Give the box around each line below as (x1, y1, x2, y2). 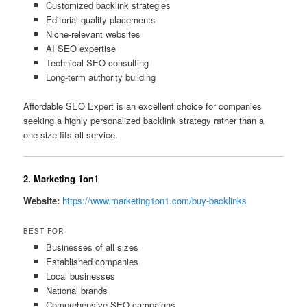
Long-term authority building (45, 71, 156, 84)
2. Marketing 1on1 (23, 172, 99, 186)
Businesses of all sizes (45, 241, 138, 254)
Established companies (45, 255, 138, 269)
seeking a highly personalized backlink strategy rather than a (23, 114, 265, 127)
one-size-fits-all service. (23, 128, 119, 142)
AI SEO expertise (45, 42, 116, 55)
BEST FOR (23, 226, 64, 236)
